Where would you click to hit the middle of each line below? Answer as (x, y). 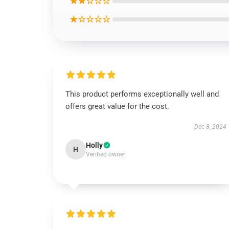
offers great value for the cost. (117, 106)
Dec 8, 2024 (210, 127)
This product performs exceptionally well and (142, 94)
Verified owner (106, 154)
